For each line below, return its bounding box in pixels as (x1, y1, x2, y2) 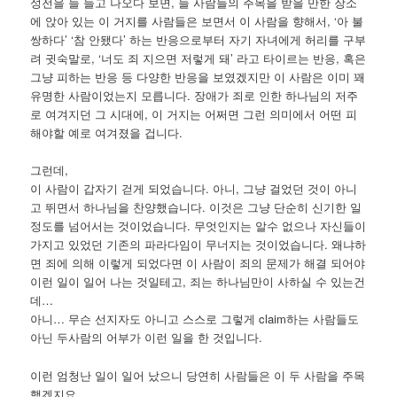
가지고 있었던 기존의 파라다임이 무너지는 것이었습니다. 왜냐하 (30, 236, 367, 253)
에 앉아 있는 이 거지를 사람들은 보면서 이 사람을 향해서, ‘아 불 (30, 12, 364, 30)
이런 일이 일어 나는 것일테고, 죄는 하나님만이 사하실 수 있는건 (30, 273, 366, 291)
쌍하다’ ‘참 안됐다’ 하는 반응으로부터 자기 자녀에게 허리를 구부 (30, 31, 367, 49)
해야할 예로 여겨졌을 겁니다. (30, 124, 183, 142)
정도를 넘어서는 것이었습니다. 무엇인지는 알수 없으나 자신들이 (30, 217, 367, 235)
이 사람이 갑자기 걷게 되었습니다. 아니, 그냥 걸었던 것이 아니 (30, 180, 358, 198)
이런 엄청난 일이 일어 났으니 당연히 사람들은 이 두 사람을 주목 (30, 366, 366, 384)
